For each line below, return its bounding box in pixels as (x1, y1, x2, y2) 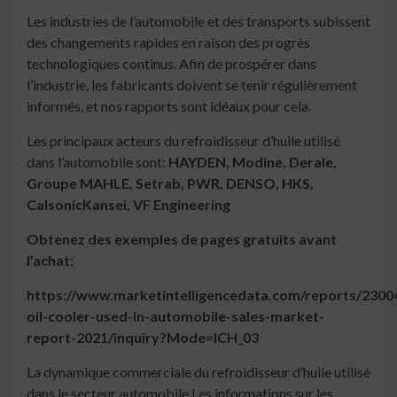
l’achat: (27, 252, 74, 269)
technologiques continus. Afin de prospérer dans (27, 55, 316, 73)
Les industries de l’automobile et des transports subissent (27, 12, 370, 30)
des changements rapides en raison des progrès (27, 34, 310, 51)
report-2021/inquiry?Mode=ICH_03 (27, 329, 259, 346)
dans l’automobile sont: (27, 153, 168, 171)
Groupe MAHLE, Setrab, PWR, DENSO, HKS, (27, 175, 314, 192)
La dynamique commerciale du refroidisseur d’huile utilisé (27, 363, 370, 381)
